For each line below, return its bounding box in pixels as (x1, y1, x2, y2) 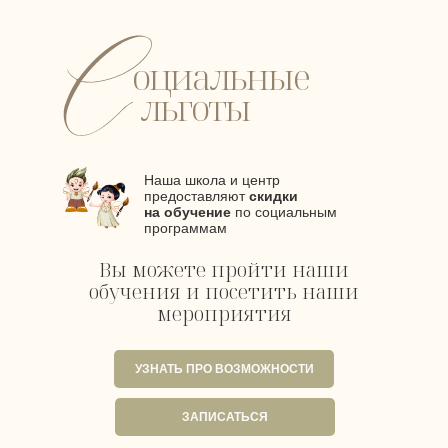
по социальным (231, 204, 337, 220)
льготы (140, 84, 250, 131)
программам (144, 220, 227, 236)
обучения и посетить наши (89, 278, 359, 305)
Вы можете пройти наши (99, 256, 349, 283)
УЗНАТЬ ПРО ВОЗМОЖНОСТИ (134, 362, 314, 376)
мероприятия (156, 300, 292, 327)
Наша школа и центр (144, 172, 280, 188)
